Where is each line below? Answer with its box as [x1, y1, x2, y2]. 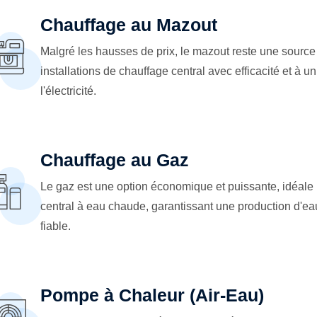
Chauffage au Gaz [40, 149, 189, 170]
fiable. [40, 219, 71, 232]
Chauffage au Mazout [40, 14, 217, 35]
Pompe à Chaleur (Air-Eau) [40, 284, 264, 305]
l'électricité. [40, 84, 96, 97]
